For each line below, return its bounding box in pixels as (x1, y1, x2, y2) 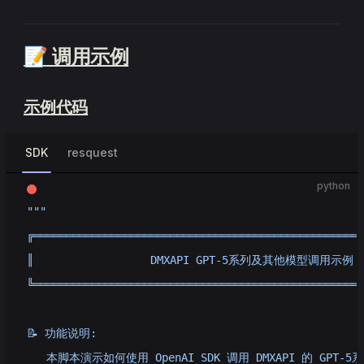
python (317, 180, 350, 192)
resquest (67, 145, 118, 159)
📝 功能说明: (27, 327, 97, 340)
